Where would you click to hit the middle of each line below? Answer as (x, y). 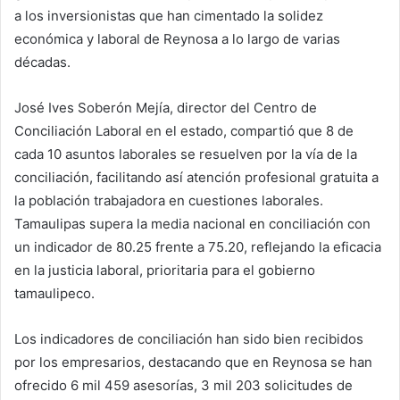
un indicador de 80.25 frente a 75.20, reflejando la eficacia (198, 247)
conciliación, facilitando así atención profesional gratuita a (196, 178)
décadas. (42, 62)
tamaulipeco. (54, 294)
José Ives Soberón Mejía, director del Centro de (166, 108)
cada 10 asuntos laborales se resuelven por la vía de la (186, 154)
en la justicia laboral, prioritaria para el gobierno (165, 271)
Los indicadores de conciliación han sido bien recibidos (189, 339)
